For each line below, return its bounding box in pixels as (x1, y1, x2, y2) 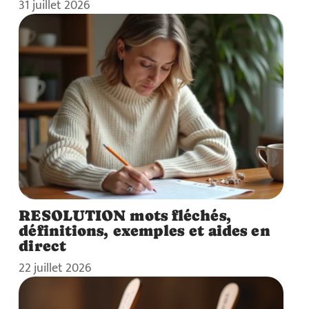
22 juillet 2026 (19, 257, 92, 278)
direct (19, 236, 66, 255)
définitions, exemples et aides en (19, 221, 270, 239)
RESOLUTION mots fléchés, (19, 206, 231, 224)
